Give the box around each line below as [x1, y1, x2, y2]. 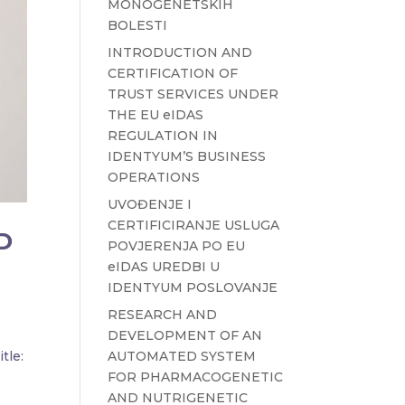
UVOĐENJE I [108, 195, 193, 212]
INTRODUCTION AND [108, 43, 253, 61]
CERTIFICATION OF [108, 64, 239, 81]
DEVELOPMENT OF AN [108, 326, 263, 344]
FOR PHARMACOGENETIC [108, 368, 284, 385]
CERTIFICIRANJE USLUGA [108, 216, 280, 233]
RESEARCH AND [108, 306, 218, 323]
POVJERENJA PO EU [108, 237, 246, 254]
